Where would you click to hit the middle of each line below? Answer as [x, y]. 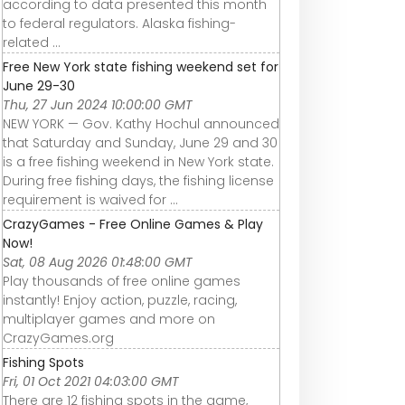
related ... [32, 42]
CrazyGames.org [58, 338]
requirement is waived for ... [90, 199]
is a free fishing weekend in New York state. [138, 161]
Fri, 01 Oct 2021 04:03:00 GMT [91, 381]
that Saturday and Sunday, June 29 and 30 [140, 142]
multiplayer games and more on [109, 319]
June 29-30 [39, 85]
